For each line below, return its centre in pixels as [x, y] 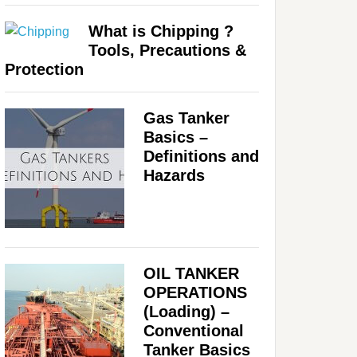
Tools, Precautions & [167, 50]
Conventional [194, 330]
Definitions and [201, 156]
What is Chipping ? [161, 31]
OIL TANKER [191, 273]
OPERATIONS [195, 292]
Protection [44, 69]
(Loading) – [186, 311]
